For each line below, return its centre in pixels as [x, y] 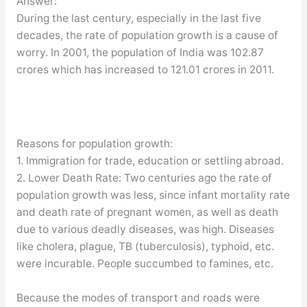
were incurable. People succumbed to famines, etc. [145, 263]
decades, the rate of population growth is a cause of [147, 36]
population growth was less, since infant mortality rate [153, 195]
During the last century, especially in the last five [138, 19]
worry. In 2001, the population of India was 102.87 [140, 53]
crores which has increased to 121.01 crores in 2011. [145, 70]
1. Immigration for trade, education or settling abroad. [150, 160]
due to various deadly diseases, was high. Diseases [145, 229]
